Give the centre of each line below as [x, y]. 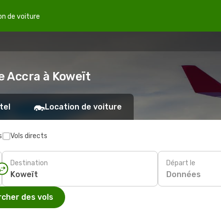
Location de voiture [83, 107]
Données [184, 174]
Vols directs [29, 136]
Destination [29, 163]
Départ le [181, 163]
